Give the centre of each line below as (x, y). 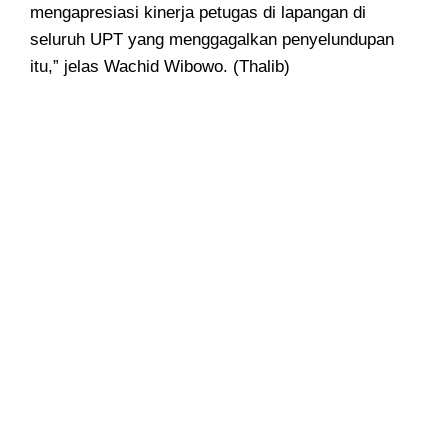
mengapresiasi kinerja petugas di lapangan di (198, 13)
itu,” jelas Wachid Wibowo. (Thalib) (160, 67)
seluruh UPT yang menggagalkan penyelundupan (212, 40)
